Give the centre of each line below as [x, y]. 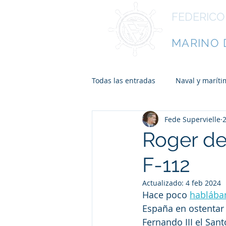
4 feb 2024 [203, 183]
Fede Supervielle [192, 119]
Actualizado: [164, 183]
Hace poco [166, 195]
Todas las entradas [124, 80]
